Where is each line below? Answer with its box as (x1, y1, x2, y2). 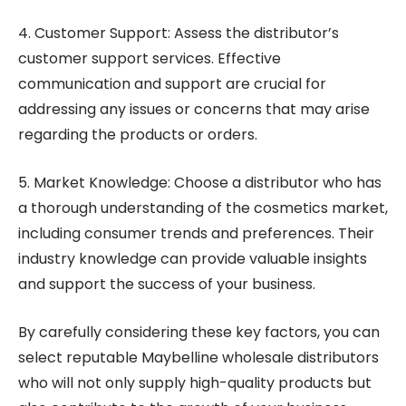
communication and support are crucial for (18, 73, 326, 94)
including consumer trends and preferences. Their (18, 223, 374, 244)
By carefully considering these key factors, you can (18, 322, 380, 343)
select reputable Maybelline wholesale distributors (18, 347, 379, 368)
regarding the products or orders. (18, 124, 257, 145)
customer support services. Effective (18, 48, 281, 69)
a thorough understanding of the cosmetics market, (18, 198, 388, 218)
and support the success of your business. (18, 274, 315, 295)
